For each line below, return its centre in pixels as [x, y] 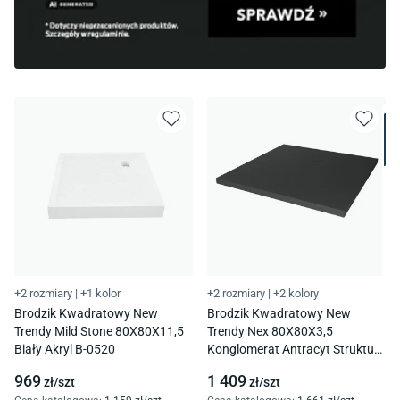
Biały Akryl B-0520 [65, 349]
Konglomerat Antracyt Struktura [296, 349]
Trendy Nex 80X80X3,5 [270, 331]
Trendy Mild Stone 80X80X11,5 [99, 331]
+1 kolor [100, 293]
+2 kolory [296, 293]
